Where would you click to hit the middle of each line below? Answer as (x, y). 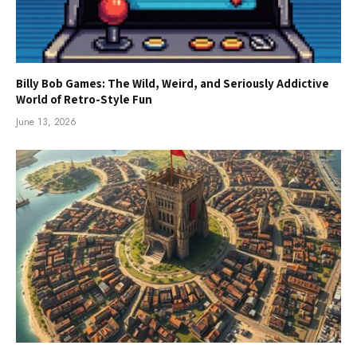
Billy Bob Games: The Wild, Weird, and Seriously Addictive (173, 83)
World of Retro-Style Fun (84, 99)
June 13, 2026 (46, 122)
